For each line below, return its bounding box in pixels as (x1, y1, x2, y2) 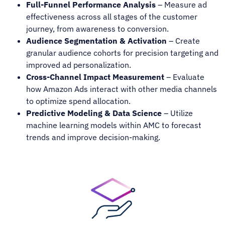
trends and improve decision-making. (26, 132, 161, 142)
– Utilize (162, 107, 193, 118)
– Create (167, 35, 200, 46)
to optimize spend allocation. (26, 95, 131, 106)
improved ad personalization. (26, 59, 132, 70)
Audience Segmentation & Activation (26, 35, 167, 46)
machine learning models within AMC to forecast (26, 120, 202, 130)
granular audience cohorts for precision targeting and (26, 47, 219, 58)
